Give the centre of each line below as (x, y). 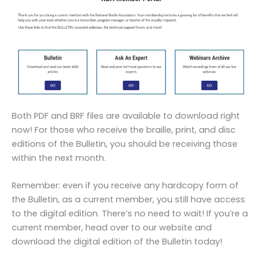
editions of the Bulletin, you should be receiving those (125, 144)
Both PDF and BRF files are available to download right (126, 116)
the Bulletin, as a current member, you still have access (128, 200)
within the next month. (59, 158)
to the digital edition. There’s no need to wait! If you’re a (130, 214)
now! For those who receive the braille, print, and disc (124, 130)
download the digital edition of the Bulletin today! (117, 242)
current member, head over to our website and (112, 228)
